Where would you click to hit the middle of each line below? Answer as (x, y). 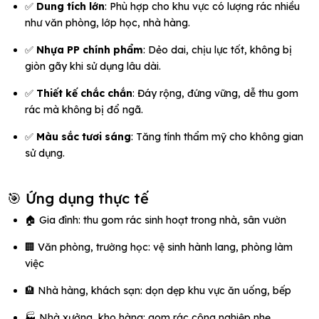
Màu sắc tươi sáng (84, 137)
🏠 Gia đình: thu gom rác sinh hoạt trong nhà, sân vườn (156, 220)
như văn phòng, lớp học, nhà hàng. (108, 23)
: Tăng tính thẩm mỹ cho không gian (217, 137)
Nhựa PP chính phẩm (90, 50)
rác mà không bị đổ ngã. (84, 110)
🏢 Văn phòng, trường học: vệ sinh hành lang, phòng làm (159, 247)
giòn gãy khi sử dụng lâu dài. (93, 67)
